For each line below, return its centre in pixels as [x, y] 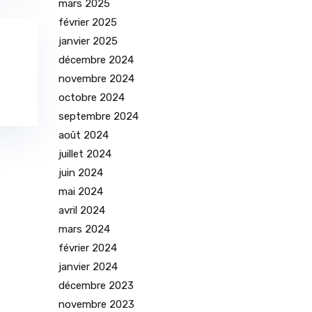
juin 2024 [80, 173]
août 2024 [83, 135]
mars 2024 [84, 229]
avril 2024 [81, 211]
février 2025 [87, 23]
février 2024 [87, 248]
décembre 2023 [96, 286]
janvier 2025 [88, 41]
